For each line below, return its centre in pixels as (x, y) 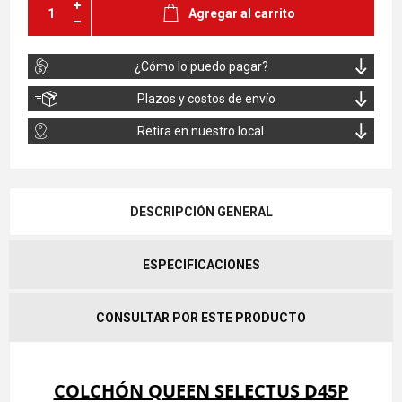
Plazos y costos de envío (206, 99)
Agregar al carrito (242, 14)
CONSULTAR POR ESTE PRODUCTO (201, 318)
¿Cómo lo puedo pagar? (201, 67)
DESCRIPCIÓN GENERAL (201, 212)
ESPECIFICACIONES (201, 265)
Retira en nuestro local (201, 131)
